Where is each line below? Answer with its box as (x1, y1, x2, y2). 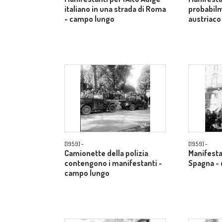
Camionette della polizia (64, 148, 148, 158)
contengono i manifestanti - (64, 158, 162, 168)
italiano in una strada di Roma (64, 4, 166, 14)
